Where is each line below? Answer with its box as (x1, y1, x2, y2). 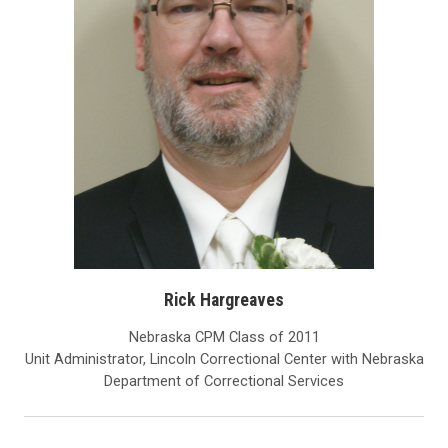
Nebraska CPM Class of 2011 (128, 328, 320, 347)
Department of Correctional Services (104, 372, 344, 391)
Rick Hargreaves (164, 289, 284, 311)
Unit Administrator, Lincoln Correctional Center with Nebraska (24, 350, 424, 369)
